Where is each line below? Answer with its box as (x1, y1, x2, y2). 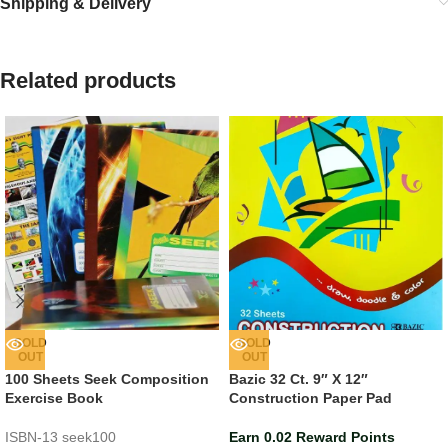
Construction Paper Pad (229, 390, 392, 407)
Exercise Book (5, 390, 103, 407)
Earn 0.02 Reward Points (229, 429, 395, 446)
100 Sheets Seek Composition (5, 371, 209, 388)
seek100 (62, 429, 116, 446)
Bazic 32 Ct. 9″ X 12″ (229, 371, 368, 388)
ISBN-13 (5, 429, 62, 446)
